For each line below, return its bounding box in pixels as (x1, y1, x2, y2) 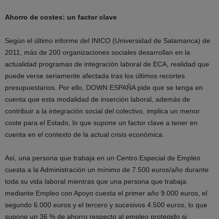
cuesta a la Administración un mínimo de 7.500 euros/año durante (5, 166, 209, 174)
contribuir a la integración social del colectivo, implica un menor (5, 107, 200, 115)
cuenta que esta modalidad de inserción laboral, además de (5, 95, 190, 103)
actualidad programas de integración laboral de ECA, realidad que (5, 60, 209, 68)
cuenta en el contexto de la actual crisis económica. (5, 131, 166, 138)
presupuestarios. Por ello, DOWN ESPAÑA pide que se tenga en (5, 84, 203, 91)
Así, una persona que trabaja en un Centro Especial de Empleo (5, 154, 200, 162)
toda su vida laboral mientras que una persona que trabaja (5, 177, 186, 185)
